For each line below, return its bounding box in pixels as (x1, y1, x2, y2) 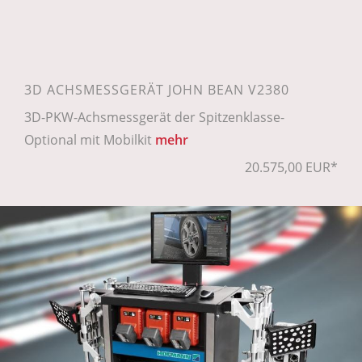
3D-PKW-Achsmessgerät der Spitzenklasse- (24, 107, 284, 126)
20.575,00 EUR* (245, 158, 338, 176)
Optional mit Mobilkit (24, 130, 155, 149)
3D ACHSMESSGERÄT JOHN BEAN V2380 (24, 80, 289, 99)
